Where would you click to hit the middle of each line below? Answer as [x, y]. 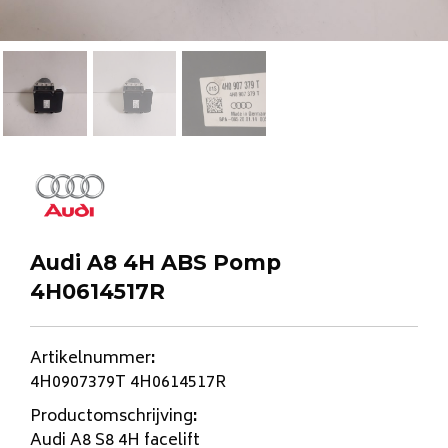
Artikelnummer [90, 359]
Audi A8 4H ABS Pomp [155, 263]
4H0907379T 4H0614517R [128, 383]
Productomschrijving [111, 417]
